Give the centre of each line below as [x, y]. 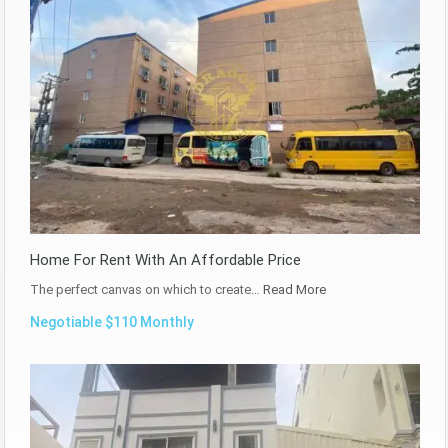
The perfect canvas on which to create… [146, 290]
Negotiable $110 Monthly [112, 322]
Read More [294, 290]
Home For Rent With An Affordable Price [165, 260]
